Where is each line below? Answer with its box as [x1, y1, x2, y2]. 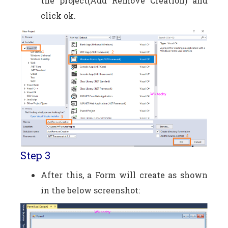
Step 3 [20, 148, 50, 162]
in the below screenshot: [41, 184, 140, 195]
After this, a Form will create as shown [41, 169, 208, 180]
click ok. [41, 10, 76, 21]
